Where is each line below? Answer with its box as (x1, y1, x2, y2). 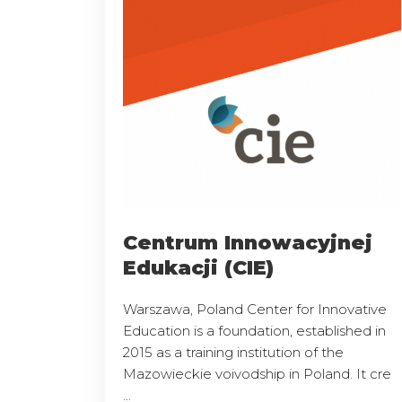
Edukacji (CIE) (123, 255, 274, 280)
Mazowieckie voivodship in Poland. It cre (123, 364, 391, 382)
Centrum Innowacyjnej (123, 230, 372, 255)
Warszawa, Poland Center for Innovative (123, 300, 387, 318)
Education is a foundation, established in (123, 321, 386, 339)
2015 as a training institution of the (123, 343, 344, 361)
